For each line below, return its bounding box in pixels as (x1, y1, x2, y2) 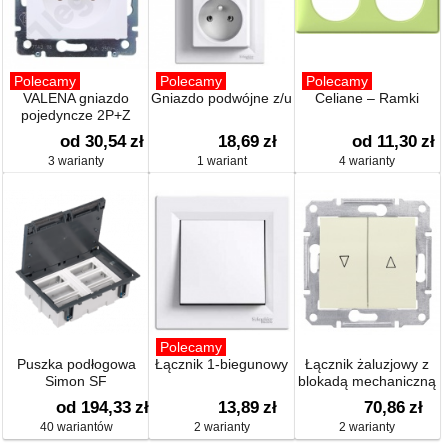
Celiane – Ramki (315, 90, 420, 106)
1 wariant (196, 154, 247, 168)
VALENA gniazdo (23, 90, 130, 106)
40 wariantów (39, 420, 113, 434)
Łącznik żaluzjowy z (305, 356, 430, 372)
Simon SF (45, 373, 108, 389)
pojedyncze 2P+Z (21, 107, 132, 123)
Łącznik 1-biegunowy (155, 356, 289, 372)
